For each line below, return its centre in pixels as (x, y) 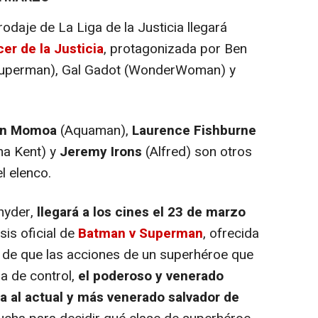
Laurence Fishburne (194, 130)
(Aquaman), (94, 130)
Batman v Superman (141, 233)
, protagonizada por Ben (175, 49)
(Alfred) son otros (197, 152)
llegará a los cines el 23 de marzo (141, 212)
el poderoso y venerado (151, 276)
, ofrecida (231, 233)
